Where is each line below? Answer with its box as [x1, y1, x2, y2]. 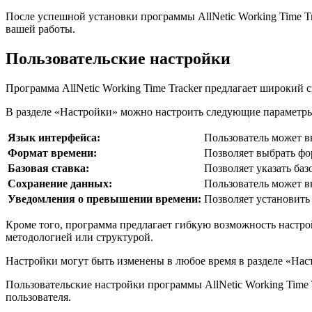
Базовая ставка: [8, 162, 89, 175]
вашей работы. [6, 23, 75, 36]
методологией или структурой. [6, 231, 153, 244]
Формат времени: [8, 147, 97, 159]
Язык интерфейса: [8, 132, 100, 144]
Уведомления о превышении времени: [8, 193, 201, 205]
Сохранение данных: [8, 178, 112, 190]
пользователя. [6, 291, 71, 304]
